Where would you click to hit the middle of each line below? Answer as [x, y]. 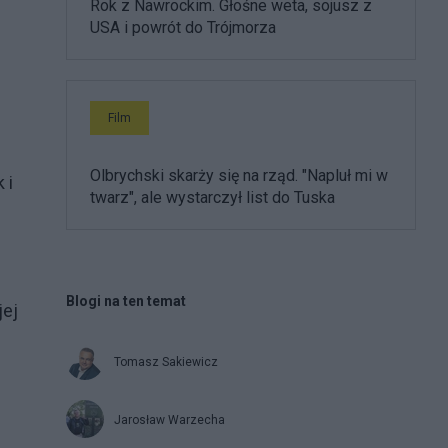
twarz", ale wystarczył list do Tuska [212, 197]
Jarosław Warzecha [169, 419]
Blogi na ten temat [126, 300]
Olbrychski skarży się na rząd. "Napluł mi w [239, 175]
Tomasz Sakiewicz [166, 361]
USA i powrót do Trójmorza [183, 27]
